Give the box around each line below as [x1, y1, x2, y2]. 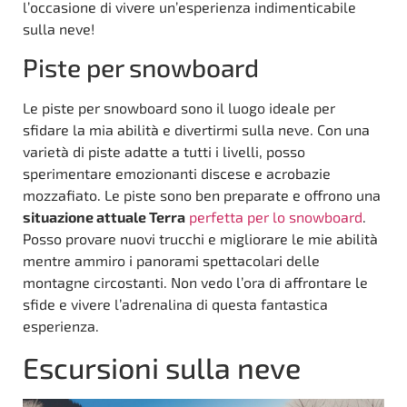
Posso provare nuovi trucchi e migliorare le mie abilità [23, 229, 378, 247]
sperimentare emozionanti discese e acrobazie [23, 164, 331, 182]
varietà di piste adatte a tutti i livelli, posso [23, 142, 305, 160]
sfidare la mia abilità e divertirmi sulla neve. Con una [23, 120, 370, 138]
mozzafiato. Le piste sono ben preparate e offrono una [23, 185, 381, 203]
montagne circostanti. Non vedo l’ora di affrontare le [23, 273, 368, 291]
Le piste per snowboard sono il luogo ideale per [23, 98, 335, 116]
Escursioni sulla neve [23, 350, 301, 385]
